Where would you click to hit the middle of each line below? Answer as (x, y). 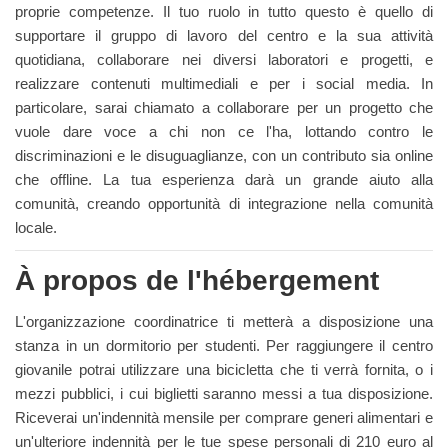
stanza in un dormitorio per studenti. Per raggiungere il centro (224, 345)
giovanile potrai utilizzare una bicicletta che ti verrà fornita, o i (224, 369)
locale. (36, 227)
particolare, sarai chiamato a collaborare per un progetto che (224, 107)
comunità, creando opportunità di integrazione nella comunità (224, 203)
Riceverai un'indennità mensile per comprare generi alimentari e (224, 417)
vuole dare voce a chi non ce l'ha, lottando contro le (224, 131)
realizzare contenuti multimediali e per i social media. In (224, 83)
